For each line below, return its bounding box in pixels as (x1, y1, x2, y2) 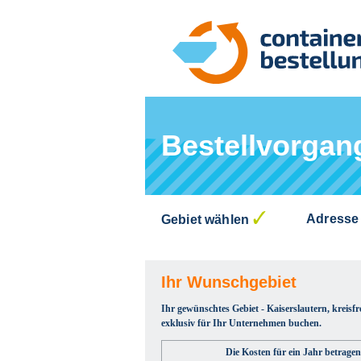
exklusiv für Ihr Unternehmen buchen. (161, 317, 322, 329)
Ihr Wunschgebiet (161, 273, 297, 291)
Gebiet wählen (161, 213, 250, 226)
